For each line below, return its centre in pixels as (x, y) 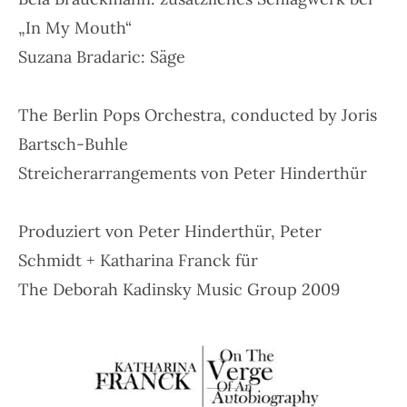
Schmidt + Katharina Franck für (138, 260)
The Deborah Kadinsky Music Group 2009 (179, 289)
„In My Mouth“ (75, 27)
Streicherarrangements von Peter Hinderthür (193, 173)
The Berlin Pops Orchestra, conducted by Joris (198, 114)
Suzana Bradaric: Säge (102, 56)
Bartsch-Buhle (73, 144)
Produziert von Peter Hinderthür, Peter (170, 231)
